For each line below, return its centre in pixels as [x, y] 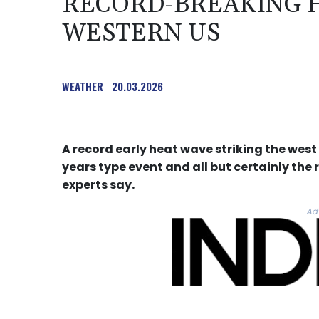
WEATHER [83, 87]
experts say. [98, 185]
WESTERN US [141, 34]
